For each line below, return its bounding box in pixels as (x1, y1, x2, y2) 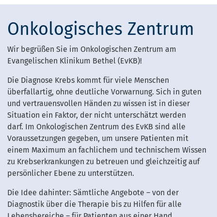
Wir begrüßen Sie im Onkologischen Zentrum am (7, 44, 176, 54)
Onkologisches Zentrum (7, 18, 194, 40)
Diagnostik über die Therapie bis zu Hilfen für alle (7, 199, 182, 209)
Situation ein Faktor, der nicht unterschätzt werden (7, 110, 186, 120)
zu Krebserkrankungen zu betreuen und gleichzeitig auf (7, 156, 200, 166)
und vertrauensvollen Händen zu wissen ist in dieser (7, 98, 190, 108)
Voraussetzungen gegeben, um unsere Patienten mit (7, 133, 188, 143)
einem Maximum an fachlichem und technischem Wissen (7, 145, 206, 155)
